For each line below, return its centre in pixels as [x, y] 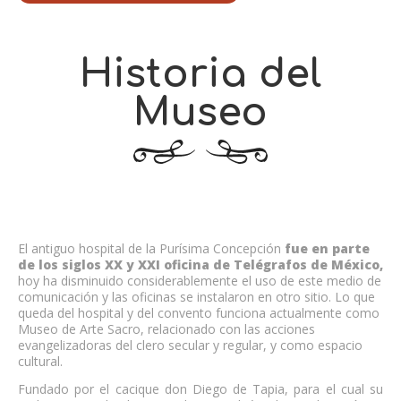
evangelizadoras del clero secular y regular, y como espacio [190, 345]
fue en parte [327, 248]
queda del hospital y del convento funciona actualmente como [199, 312]
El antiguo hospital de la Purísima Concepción [151, 248]
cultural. [40, 361]
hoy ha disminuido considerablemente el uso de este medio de [200, 280]
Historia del [200, 74]
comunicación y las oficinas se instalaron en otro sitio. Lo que [196, 296]
